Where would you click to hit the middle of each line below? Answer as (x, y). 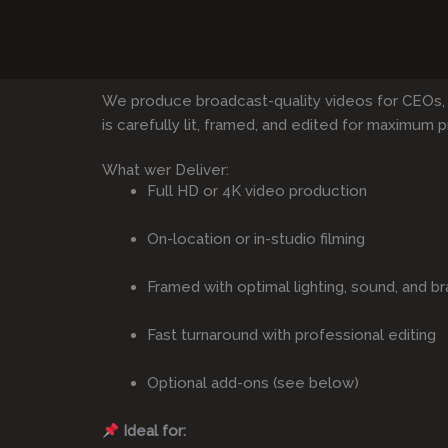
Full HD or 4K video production (257, 191)
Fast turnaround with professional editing (291, 335)
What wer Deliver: (165, 170)
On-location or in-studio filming (256, 239)
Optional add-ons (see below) (253, 383)
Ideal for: (155, 431)
